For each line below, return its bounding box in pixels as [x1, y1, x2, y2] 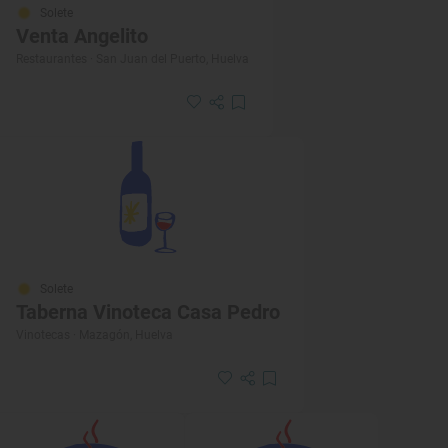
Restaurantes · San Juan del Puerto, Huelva [16, 52, 249, 67]
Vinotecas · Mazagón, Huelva [16, 328, 173, 343]
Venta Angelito [16, 24, 148, 49]
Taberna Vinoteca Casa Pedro [16, 300, 280, 325]
